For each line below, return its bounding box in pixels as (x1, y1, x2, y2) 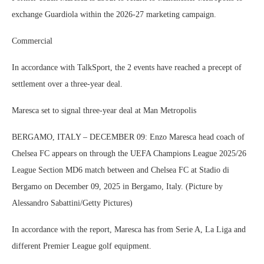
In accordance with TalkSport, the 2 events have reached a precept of (12, 63, 242, 72)
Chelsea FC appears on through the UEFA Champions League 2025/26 (12, 149, 246, 158)
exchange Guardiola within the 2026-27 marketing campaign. (12, 10, 216, 19)
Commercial (12, 37, 52, 45)
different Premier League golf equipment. (12, 242, 151, 250)
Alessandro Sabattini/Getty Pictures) (12, 199, 133, 207)
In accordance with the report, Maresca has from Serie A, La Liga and (12, 225, 246, 234)
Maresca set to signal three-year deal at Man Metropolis (12, 106, 196, 115)
